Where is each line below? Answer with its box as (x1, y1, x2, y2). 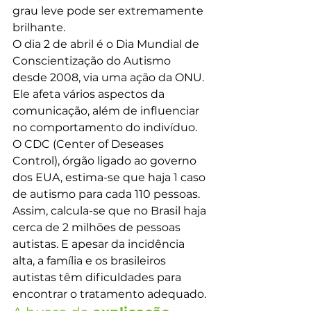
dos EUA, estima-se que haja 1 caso (12, 171, 208, 184)
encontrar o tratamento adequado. (12, 287, 206, 301)
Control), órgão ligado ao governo (12, 154, 199, 167)
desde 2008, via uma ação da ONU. (12, 71, 207, 84)
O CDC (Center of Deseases (12, 137, 167, 151)
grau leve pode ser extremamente (12, 4, 206, 17)
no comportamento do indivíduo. (12, 121, 200, 134)
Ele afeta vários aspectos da (12, 87, 167, 101)
